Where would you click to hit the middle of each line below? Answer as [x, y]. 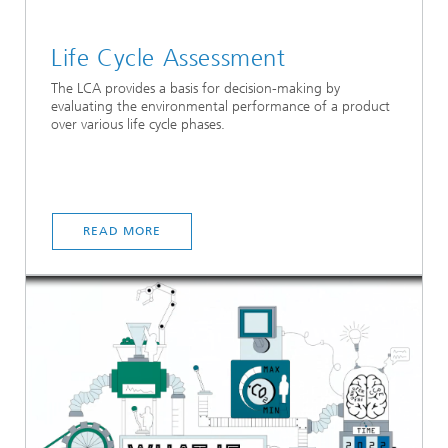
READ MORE [122, 230]
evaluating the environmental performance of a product [220, 106]
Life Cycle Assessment [168, 57]
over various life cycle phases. [138, 124]
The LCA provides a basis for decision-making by [195, 88]
